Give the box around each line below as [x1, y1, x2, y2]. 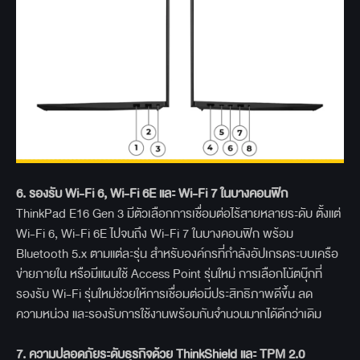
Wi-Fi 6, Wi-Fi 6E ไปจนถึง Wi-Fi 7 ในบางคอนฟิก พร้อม [16, 223, 293, 243]
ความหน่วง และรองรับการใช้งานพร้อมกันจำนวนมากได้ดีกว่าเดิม [16, 303, 321, 324]
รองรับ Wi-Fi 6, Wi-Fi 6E [29, 182, 159, 203]
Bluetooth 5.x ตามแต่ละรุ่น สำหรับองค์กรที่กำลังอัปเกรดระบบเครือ [16, 243, 338, 264]
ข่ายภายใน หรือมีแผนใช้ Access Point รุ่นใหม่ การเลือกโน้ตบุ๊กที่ [16, 263, 322, 284]
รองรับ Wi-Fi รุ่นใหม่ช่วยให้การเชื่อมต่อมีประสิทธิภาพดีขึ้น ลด [16, 283, 313, 304]
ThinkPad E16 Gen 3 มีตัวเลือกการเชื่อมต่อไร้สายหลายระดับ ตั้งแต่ [16, 202, 341, 223]
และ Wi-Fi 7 [159, 182, 220, 203]
